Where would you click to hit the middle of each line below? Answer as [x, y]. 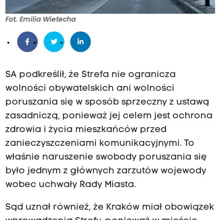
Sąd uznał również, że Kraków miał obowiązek [110, 208]
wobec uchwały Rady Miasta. [70, 185]
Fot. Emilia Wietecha [40, 19]
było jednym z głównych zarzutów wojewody [106, 171]
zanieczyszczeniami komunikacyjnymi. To [100, 144]
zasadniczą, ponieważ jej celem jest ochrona [109, 116]
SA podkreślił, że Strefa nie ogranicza [90, 75]
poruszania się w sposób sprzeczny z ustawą [107, 103]
